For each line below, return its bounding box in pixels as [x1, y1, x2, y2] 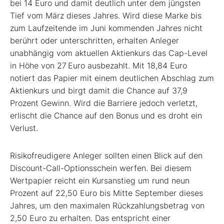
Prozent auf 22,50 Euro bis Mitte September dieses [10, 187, 203, 198]
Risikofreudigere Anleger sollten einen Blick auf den [10, 150, 202, 160]
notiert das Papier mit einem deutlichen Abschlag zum [10, 72, 214, 83]
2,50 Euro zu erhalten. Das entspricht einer [10, 212, 170, 223]
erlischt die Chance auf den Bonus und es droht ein [10, 110, 202, 120]
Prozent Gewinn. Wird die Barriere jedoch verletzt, [10, 97, 197, 108]
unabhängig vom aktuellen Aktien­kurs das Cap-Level [10, 47, 207, 58]
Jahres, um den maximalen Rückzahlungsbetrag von [10, 200, 204, 210]
